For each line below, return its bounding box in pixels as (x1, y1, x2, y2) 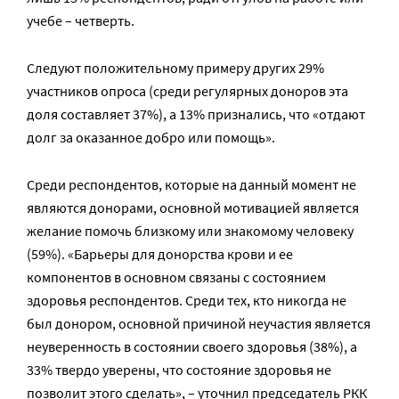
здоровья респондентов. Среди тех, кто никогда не (27, 291, 346, 309)
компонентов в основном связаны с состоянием (27, 268, 326, 286)
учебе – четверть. (27, 12, 134, 29)
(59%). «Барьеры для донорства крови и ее (27, 245, 293, 263)
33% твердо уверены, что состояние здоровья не (27, 361, 331, 379)
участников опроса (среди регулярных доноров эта (27, 82, 348, 100)
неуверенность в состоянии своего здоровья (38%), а (27, 338, 357, 355)
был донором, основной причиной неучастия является (27, 314, 370, 332)
